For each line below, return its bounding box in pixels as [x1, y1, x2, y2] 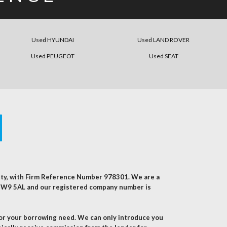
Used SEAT [148, 52, 178, 60]
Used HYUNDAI [31, 36, 74, 44]
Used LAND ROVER [137, 36, 190, 44]
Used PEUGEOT [31, 52, 75, 60]
